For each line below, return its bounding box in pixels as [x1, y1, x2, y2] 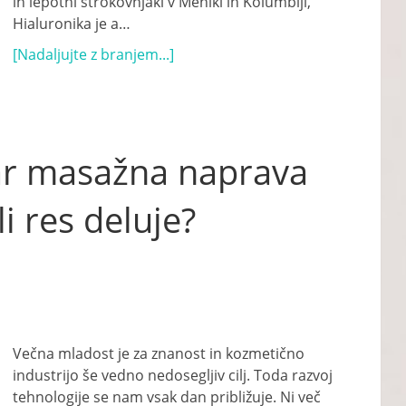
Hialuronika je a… [13, 14, 130, 34]
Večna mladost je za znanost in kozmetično [13, 343, 304, 363]
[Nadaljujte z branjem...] [13, 44, 174, 64]
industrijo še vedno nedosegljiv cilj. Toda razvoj [13, 365, 333, 385]
